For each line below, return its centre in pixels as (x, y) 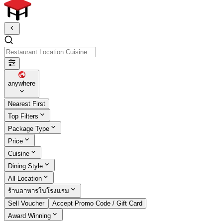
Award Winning (29, 216)
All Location (25, 178)
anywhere (22, 83)
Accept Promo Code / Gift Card (97, 203)
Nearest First (27, 104)
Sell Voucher (26, 203)
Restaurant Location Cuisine (61, 39)
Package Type (29, 128)
